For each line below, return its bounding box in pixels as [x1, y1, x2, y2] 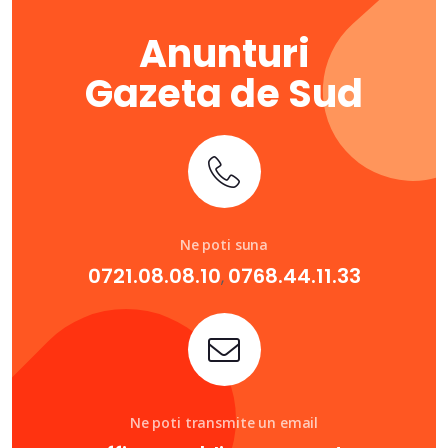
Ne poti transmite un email [129, 413, 319, 432]
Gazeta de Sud [85, 67, 363, 120]
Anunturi [138, 27, 310, 80]
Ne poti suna [179, 235, 269, 254]
